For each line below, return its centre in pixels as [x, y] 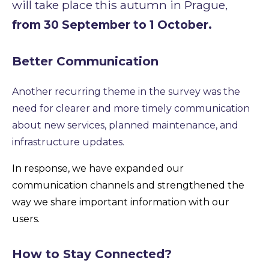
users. [26, 219]
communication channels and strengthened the [128, 185]
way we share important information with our [121, 202]
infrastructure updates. [68, 142]
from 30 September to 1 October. [112, 24]
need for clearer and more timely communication [131, 108]
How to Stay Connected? [92, 254]
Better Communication [85, 61]
